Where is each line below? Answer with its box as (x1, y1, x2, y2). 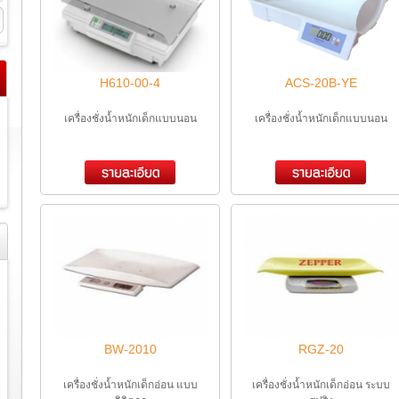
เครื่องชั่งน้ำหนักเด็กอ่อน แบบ (62, 379, 198, 392)
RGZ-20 (297, 342, 344, 357)
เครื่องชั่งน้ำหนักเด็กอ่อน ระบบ (251, 379, 390, 392)
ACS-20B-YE (284, 76, 357, 91)
